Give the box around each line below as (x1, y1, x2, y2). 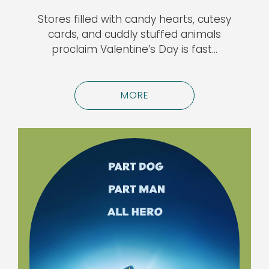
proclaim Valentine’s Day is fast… (52, 42, 217, 57)
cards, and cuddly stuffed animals (48, 27, 221, 42)
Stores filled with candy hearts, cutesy (38, 12, 231, 27)
